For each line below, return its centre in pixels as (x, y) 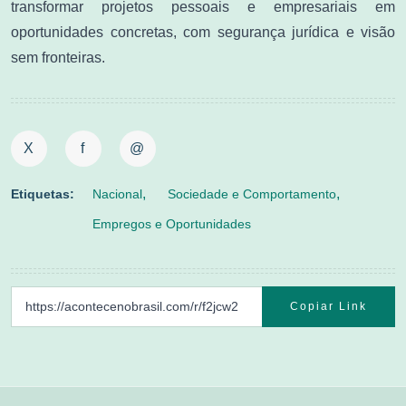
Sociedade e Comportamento (252, 193)
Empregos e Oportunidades (172, 223)
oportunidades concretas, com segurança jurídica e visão (203, 32)
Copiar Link (329, 306)
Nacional (117, 193)
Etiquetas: (43, 193)
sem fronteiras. (58, 57)
